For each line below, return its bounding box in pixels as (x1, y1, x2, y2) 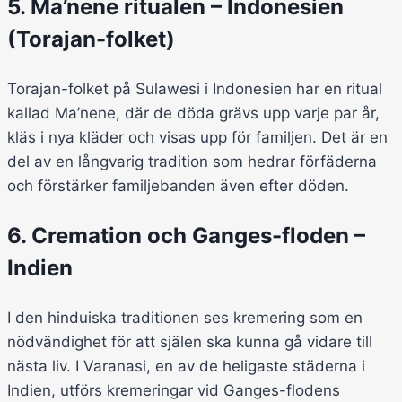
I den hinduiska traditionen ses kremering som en (7, 309, 363, 328)
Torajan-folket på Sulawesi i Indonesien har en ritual (7, 80, 382, 99)
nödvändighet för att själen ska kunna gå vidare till (7, 333, 372, 352)
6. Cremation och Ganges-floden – (7, 223, 365, 249)
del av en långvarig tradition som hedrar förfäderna (7, 153, 377, 171)
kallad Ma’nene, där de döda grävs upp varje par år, (7, 104, 380, 123)
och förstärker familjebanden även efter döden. (7, 177, 349, 196)
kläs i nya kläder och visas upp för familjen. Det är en (7, 128, 388, 147)
